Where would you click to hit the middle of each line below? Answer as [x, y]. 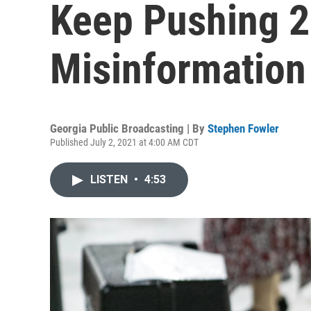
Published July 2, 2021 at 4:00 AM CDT [124, 142]
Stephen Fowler [243, 128]
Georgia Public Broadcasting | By [129, 128]
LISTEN [110, 179]
